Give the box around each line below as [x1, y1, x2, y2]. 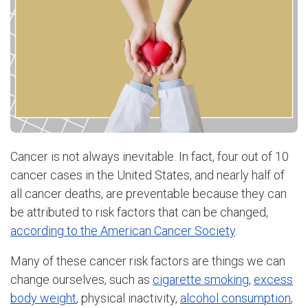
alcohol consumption [180, 290, 291, 305]
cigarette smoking [153, 272, 249, 287]
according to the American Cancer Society [10, 223, 235, 238]
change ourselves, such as [10, 272, 153, 287]
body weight [10, 290, 76, 305]
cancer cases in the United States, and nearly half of [10, 168, 285, 182]
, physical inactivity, [76, 290, 180, 305]
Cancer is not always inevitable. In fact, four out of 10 [10, 149, 289, 164]
